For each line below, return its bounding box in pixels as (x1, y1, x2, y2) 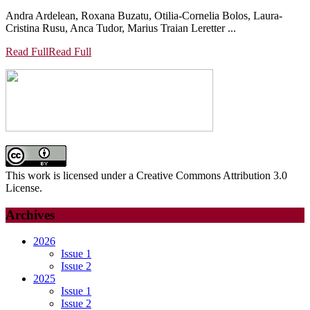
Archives (6, 207, 55, 222)
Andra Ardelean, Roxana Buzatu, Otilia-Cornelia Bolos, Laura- (6, 10, 282, 22)
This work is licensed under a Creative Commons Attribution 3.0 (6, 170, 287, 182)
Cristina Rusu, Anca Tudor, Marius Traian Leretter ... (6, 22, 236, 35)
